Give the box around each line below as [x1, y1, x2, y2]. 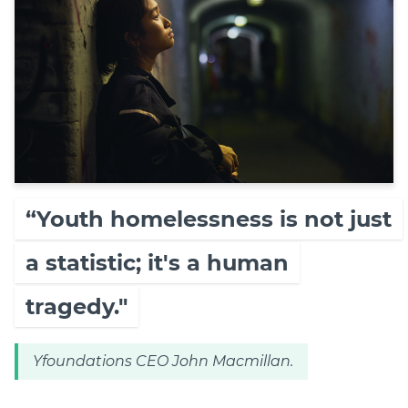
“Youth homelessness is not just [25, 206, 392, 233]
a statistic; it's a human [25, 250, 289, 277]
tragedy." [25, 293, 127, 321]
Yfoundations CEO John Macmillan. [33, 352, 293, 371]
